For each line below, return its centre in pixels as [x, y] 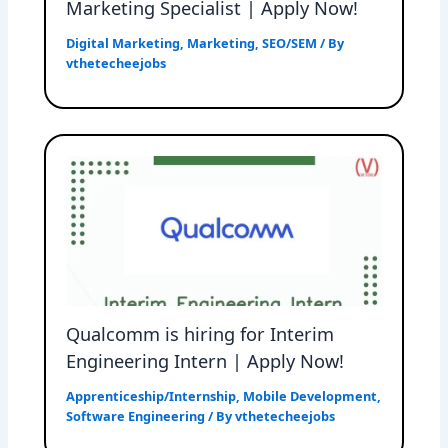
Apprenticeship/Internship [151, 395]
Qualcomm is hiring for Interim [200, 333]
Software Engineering [136, 415]
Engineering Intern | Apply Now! [205, 360]
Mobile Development [310, 395]
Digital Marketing [123, 42]
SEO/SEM [290, 42]
